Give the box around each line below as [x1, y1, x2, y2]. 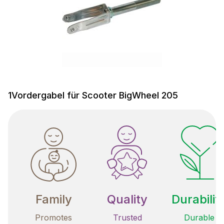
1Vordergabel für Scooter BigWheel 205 [8, 89, 178, 100]
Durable [183, 212, 214, 222]
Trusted [112, 212, 142, 222]
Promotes [35, 212, 72, 222]
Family [35, 191, 72, 206]
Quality [107, 191, 147, 206]
